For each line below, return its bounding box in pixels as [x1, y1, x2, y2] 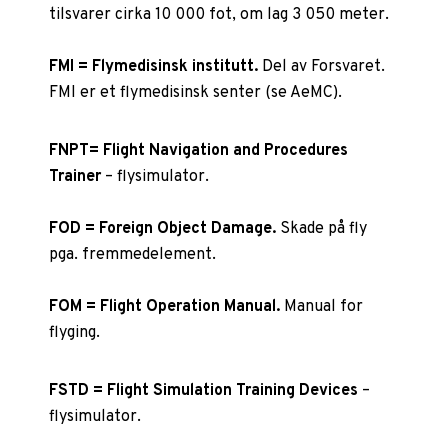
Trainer [49, 166, 106, 187]
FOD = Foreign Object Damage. [49, 218, 277, 239]
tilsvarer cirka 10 [49, 4, 172, 25]
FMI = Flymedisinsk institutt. [49, 56, 263, 77]
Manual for [280, 296, 364, 317]
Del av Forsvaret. [262, 56, 386, 77]
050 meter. [305, 4, 390, 25]
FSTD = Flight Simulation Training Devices [49, 380, 359, 401]
